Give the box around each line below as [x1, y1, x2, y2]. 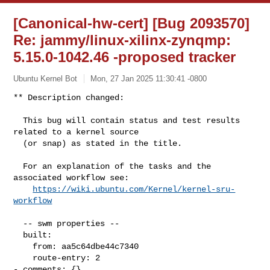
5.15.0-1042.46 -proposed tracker [13, 49, 236, 65]
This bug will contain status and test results [13, 115, 24, 125]
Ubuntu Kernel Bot [13, 74, 78, 83]
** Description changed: [13, 92, 125, 102]
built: [13, 230, 24, 240]
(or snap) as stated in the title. [13, 138, 24, 148]
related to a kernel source [13, 127, 139, 137]
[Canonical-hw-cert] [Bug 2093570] [13, 15, 250, 31]
